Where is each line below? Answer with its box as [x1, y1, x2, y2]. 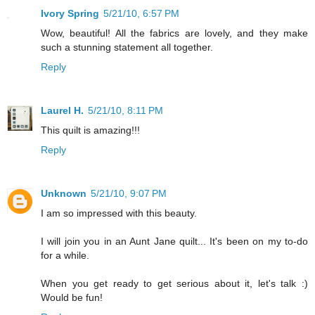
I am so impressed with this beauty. [41, 207, 197, 219]
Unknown [41, 187, 86, 199]
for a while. [41, 249, 89, 261]
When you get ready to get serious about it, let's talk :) [41, 277, 308, 289]
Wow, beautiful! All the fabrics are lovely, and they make [41, 27, 308, 39]
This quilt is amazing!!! [41, 124, 140, 136]
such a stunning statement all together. [41, 41, 213, 53]
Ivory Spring [41, 8, 99, 20]
